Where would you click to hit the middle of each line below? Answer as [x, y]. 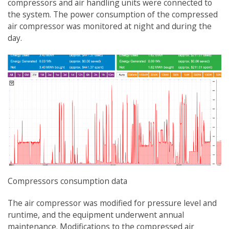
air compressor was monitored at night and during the [110, 26]
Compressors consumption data [67, 181]
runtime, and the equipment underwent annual [96, 214]
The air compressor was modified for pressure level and [112, 203]
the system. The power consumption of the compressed [113, 15]
